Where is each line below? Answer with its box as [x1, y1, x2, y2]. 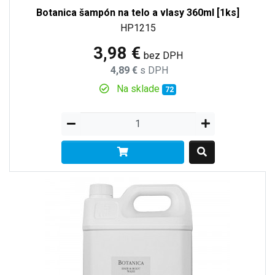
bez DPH [143, 49, 183, 61]
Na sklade [114, 82, 162, 95]
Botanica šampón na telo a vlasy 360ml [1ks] [36, 6, 239, 18]
